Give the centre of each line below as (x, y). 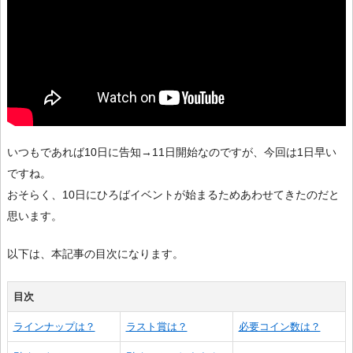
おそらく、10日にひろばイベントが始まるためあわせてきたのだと (173, 195)
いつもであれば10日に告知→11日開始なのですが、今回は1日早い (172, 152)
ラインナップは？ (54, 327)
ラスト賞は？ (156, 327)
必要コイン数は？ (279, 327)
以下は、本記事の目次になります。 (95, 254)
